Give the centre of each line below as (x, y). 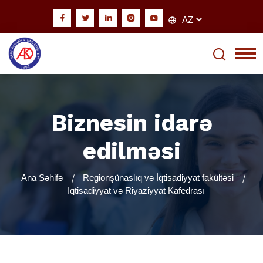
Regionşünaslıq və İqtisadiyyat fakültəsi (158, 178)
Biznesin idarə (131, 123)
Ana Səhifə (42, 178)
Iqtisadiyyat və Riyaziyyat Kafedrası (136, 190)
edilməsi (131, 151)
